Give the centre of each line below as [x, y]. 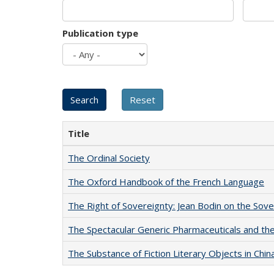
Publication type [100, 33]
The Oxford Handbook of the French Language [166, 182]
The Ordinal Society [109, 158]
